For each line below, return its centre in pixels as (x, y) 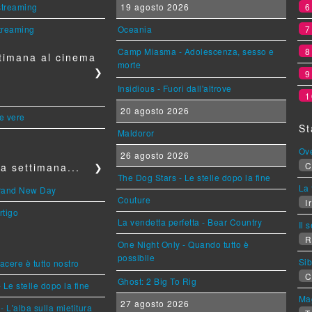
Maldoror (136, 132)
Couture (134, 199)
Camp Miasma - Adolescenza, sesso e (196, 51)
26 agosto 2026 (153, 155)
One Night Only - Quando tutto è (183, 244)
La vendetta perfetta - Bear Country (190, 221)
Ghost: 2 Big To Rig (157, 281)
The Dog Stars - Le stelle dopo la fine (194, 177)
